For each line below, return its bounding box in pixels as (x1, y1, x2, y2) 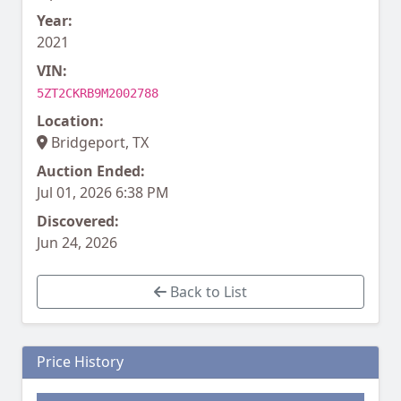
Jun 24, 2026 (37, 233, 117, 253)
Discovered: (37, 211, 119, 232)
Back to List (166, 282, 247, 303)
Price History (37, 352, 124, 372)
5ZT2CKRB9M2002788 (37, 86, 158, 101)
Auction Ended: (37, 161, 145, 182)
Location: (37, 111, 104, 132)
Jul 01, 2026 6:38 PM (37, 183, 169, 203)
